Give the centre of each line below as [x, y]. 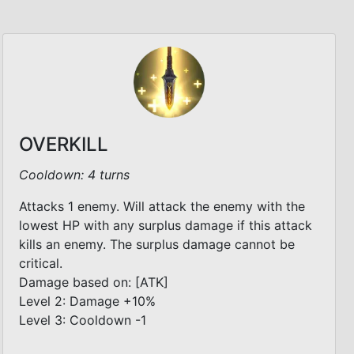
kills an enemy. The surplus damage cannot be [157, 244]
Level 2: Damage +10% [87, 301]
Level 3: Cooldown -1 [83, 320]
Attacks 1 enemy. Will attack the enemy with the [162, 206]
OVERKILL [64, 144]
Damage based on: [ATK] [94, 282]
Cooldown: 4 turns [74, 174]
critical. [41, 263]
